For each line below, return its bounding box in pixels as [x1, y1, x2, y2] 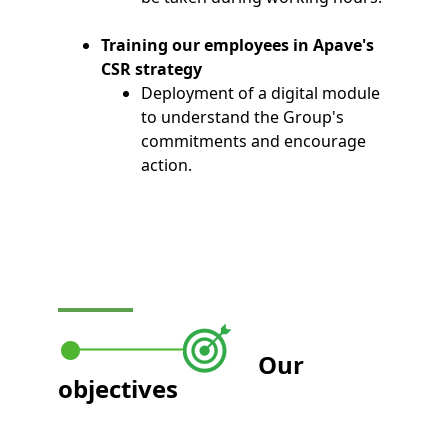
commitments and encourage [141, 130, 366, 153]
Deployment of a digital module [141, 82, 380, 105]
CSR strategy [101, 58, 202, 81]
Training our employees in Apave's [101, 34, 374, 57]
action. [141, 154, 192, 177]
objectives [58, 372, 179, 406]
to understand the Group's [141, 106, 344, 129]
